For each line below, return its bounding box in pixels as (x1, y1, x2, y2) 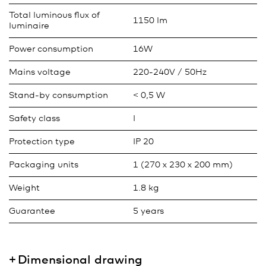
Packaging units (9, 161, 78, 169)
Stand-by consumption (9, 91, 108, 100)
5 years (133, 207, 164, 216)
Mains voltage (9, 68, 71, 77)
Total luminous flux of (9, 11, 99, 20)
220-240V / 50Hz (133, 68, 207, 77)
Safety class (9, 115, 60, 123)
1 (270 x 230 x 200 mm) (133, 161, 233, 169)
